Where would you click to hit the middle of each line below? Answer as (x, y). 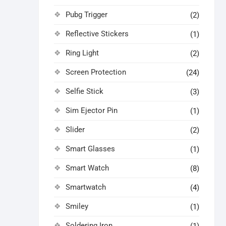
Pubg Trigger (87, 15)
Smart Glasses (90, 149)
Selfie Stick (84, 91)
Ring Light (82, 53)
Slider (75, 130)
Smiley (77, 206)
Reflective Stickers (97, 34)
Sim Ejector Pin (92, 110)
